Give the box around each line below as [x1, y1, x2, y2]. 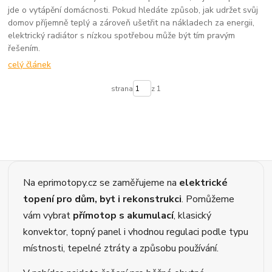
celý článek [8, 58, 52, 70]
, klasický [174, 209, 212, 223]
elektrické [179, 176, 228, 190]
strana [110, 83, 133, 93]
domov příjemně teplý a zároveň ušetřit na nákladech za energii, [8, 17, 255, 29]
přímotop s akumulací [73, 209, 174, 223]
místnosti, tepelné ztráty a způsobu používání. [23, 242, 219, 256]
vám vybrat [23, 209, 73, 223]
